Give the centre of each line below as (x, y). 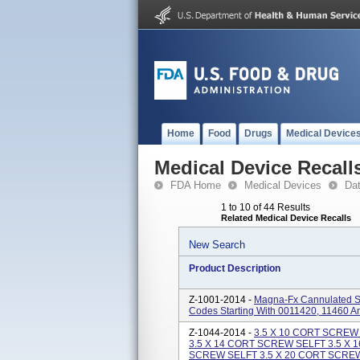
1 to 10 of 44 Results (266, 207)
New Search (217, 245)
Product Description (235, 268)
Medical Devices (283, 185)
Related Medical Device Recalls (286, 218)
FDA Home (196, 185)
